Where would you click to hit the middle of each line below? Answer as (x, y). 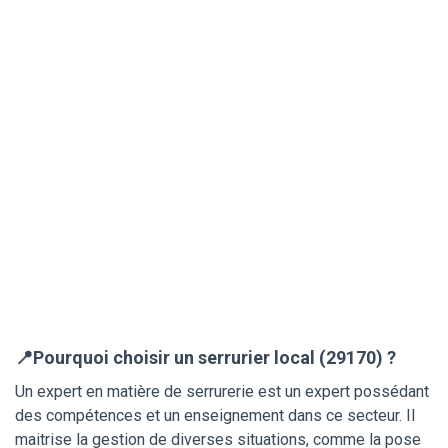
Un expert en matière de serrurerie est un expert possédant (222, 391)
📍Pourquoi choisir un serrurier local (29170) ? (205, 357)
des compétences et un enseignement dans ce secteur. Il (215, 415)
